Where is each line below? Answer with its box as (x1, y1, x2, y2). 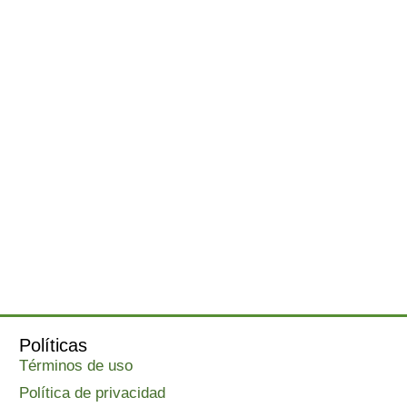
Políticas (19, 335, 88, 356)
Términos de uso (19, 357, 134, 375)
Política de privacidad (19, 384, 166, 402)
